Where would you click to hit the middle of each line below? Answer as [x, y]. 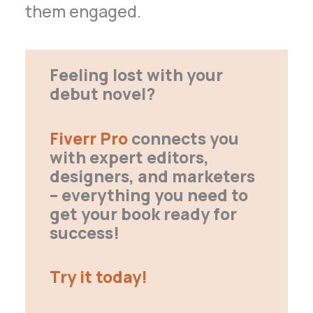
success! [84, 232]
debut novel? [102, 93]
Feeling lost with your [136, 74]
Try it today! [98, 277]
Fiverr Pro [88, 138]
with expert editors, [129, 157]
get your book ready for [143, 213]
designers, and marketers [152, 176]
